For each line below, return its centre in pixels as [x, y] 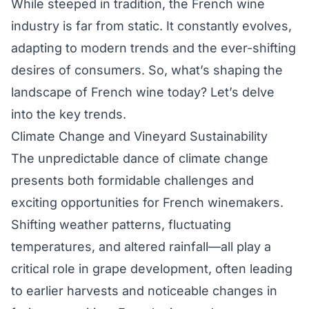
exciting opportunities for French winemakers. [147, 203]
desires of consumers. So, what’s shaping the [147, 70]
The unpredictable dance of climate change [140, 159]
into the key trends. [69, 114]
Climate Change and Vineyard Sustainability [139, 137]
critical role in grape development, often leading [152, 269]
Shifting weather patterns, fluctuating [121, 225]
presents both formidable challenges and [132, 181]
